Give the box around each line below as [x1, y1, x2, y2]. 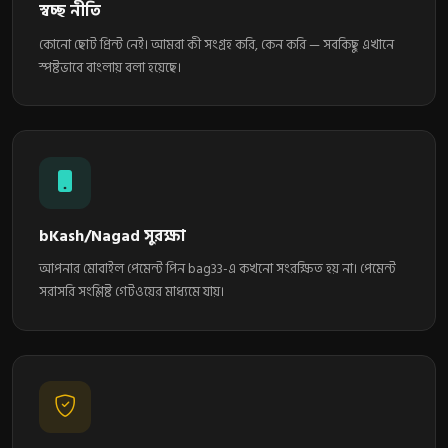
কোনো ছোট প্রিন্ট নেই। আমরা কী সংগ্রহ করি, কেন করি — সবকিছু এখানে [38, 33, 394, 56]
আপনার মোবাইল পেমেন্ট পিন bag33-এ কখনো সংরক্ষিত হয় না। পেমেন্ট [38, 258, 396, 281]
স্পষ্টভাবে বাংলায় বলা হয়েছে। [38, 56, 181, 79]
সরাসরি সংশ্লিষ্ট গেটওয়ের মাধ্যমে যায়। [38, 281, 224, 304]
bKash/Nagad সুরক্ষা [38, 224, 186, 250]
